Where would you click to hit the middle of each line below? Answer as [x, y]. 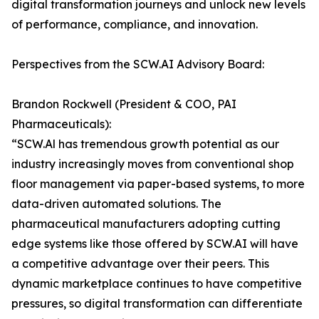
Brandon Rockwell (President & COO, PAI [124, 104]
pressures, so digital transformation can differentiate [157, 304]
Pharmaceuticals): [61, 124]
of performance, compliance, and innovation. [135, 25]
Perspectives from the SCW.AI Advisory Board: [138, 64]
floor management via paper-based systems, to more [158, 184]
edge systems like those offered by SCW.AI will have [155, 244]
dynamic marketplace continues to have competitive [157, 284]
